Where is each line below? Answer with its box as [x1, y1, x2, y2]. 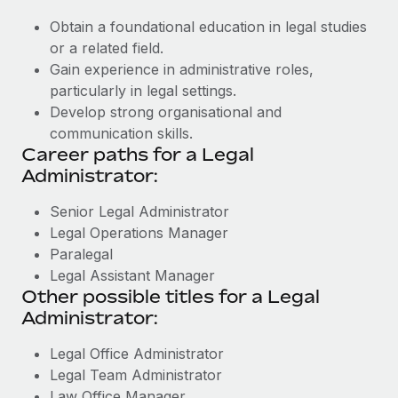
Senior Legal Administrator [50, 203, 229, 220]
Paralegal [50, 245, 113, 263]
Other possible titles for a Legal [21, 285, 320, 307]
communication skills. [50, 124, 193, 142]
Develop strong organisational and [50, 103, 282, 121]
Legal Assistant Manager [50, 267, 215, 284]
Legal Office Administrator [50, 345, 224, 362]
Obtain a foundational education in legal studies [50, 18, 367, 36]
